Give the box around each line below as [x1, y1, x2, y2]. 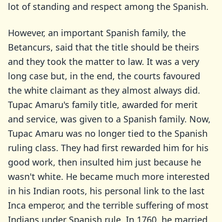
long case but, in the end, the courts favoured [8, 70, 200, 82]
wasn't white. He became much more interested [8, 170, 210, 182]
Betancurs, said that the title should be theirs [8, 41, 199, 53]
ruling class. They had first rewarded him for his [8, 142, 209, 154]
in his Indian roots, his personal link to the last [8, 185, 205, 197]
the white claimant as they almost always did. [8, 84, 200, 96]
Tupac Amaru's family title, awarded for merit [8, 99, 198, 111]
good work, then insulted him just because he [8, 156, 201, 168]
